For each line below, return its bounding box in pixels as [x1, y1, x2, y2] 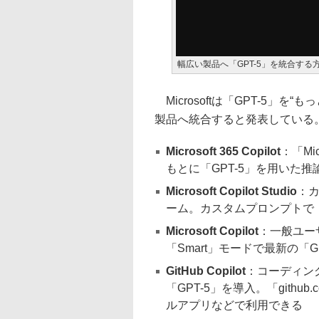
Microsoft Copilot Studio [166, 185, 297, 197]
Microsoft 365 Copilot [166, 145, 281, 157]
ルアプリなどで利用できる [166, 299, 303, 311]
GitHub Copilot [166, 265, 246, 277]
